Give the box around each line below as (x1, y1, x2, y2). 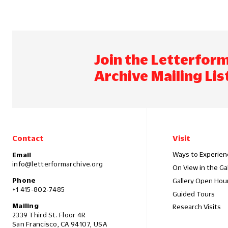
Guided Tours (173, 190, 215, 197)
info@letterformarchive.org (12, 160, 103, 168)
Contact (12, 134, 44, 142)
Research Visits (173, 203, 221, 211)
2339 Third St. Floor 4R (12, 211, 86, 219)
